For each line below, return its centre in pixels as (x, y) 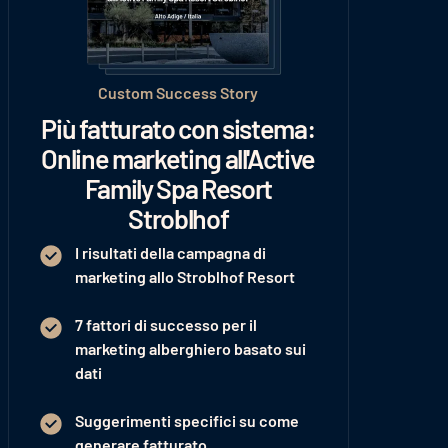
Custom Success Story (178, 93)
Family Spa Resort (178, 188)
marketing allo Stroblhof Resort (184, 277)
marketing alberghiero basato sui (190, 349)
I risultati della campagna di (170, 253)
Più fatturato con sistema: (178, 128)
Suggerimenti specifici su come (186, 421)
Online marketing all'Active (178, 158)
